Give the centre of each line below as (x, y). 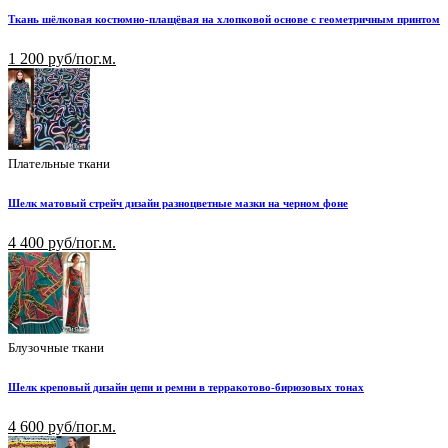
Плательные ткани (59, 164)
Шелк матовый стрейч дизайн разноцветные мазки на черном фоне (178, 203)
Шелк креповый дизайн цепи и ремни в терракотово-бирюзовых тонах (186, 387)
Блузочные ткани (56, 348)
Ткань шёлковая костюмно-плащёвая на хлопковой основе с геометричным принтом (224, 19)
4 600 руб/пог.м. (62, 426)
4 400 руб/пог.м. (62, 243)
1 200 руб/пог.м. (62, 59)
